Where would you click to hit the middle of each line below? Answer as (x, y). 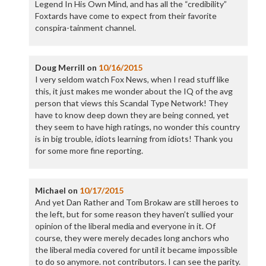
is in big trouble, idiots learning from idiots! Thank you (134, 139)
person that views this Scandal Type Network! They (131, 103)
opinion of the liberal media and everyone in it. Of (125, 226)
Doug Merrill (60, 67)
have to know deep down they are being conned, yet (132, 115)
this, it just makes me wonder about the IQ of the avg (134, 91)
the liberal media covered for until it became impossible (136, 250)
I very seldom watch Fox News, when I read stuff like (132, 79)
